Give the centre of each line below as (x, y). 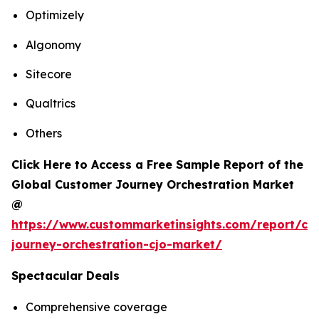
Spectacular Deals (66, 275)
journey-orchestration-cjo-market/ (117, 244)
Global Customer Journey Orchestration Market (153, 184)
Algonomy (53, 45)
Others (44, 133)
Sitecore (49, 74)
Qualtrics (51, 104)
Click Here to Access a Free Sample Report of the (157, 164)
